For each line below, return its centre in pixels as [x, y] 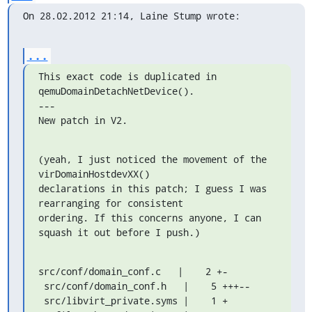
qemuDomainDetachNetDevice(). [116, 91]
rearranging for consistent [110, 203]
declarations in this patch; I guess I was [152, 188]
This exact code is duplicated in [127, 76]
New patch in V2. [83, 120]
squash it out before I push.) [119, 232]
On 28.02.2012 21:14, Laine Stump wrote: [131, 16]
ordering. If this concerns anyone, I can [149, 218]
